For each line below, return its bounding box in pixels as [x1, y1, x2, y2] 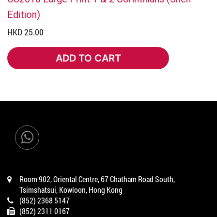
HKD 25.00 [7, 26, 44, 38]
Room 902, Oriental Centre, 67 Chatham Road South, [19, 173, 175, 184]
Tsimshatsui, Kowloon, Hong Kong [19, 184, 123, 195]
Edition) [7, 7, 40, 20]
